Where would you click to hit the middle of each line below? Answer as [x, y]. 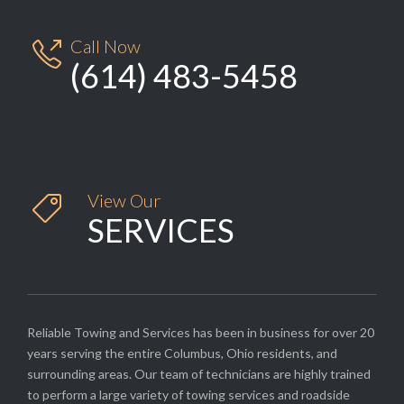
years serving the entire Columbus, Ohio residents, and [182, 353]
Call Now [106, 46]
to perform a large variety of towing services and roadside [188, 394]
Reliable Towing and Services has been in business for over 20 [201, 332]
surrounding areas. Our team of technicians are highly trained [199, 373]
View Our [124, 200]
